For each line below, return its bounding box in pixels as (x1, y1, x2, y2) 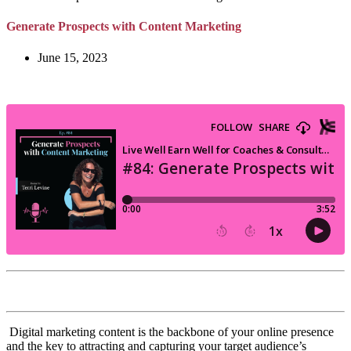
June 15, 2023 (38, 50, 107, 64)
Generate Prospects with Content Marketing (6, 20, 241, 34)
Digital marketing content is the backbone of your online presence (9, 324, 334, 338)
